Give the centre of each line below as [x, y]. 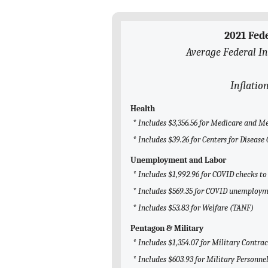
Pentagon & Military [167, 229]
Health [143, 109]
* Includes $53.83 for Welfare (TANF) [193, 208]
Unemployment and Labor [178, 160]
